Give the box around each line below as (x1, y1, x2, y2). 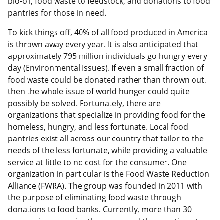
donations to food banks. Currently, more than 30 (8, 204, 192, 215)
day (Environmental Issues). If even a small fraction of (8, 62, 204, 74)
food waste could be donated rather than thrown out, (8, 74, 206, 85)
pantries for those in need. (8, 7, 106, 19)
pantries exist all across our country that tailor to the (8, 133, 204, 144)
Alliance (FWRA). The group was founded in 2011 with (8, 180, 202, 192)
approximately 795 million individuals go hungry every (8, 51, 207, 62)
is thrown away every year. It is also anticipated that (8, 39, 198, 50)
